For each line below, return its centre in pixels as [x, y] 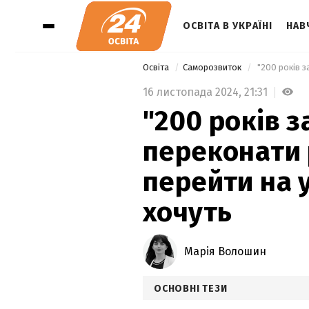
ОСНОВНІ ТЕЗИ [191, 288]
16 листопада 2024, [193, 92]
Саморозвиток [213, 67]
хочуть [188, 212]
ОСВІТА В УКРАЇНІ [228, 26]
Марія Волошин [225, 251]
